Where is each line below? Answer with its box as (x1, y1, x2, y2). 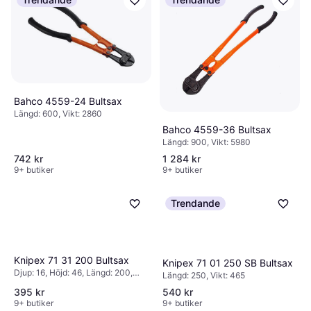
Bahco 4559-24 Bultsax (14, 95, 122, 108)
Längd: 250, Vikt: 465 (162, 270, 245, 281)
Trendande (171, 197, 220, 210)
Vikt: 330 (14, 278, 50, 289)
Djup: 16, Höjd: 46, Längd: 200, (14, 267, 133, 278)
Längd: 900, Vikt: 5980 (162, 137, 251, 148)
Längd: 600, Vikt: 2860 (14, 108, 102, 119)
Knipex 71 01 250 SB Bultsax (162, 257, 293, 269)
